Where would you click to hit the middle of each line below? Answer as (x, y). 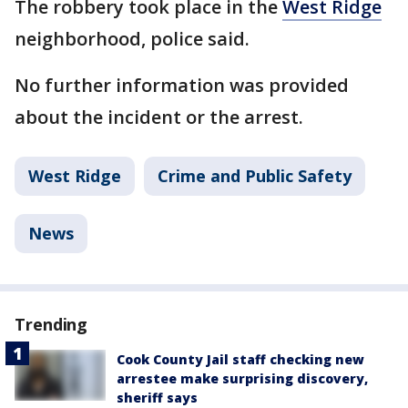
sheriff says (157, 398)
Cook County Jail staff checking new (240, 359)
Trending (51, 324)
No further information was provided (182, 85)
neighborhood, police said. (132, 39)
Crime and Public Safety (255, 176)
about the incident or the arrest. (159, 117)
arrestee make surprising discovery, (242, 378)
